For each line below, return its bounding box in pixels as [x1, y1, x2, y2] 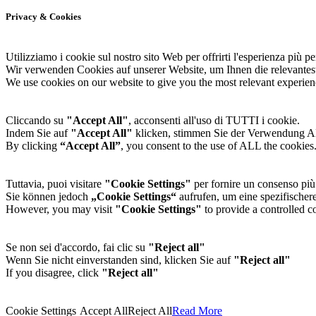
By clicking [6, 139, 60, 152]
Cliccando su [6, 114, 66, 126]
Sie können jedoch [6, 190, 91, 202]
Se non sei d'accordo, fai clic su [6, 241, 148, 253]
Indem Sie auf [6, 126, 71, 139]
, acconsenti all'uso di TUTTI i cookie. [128, 114, 300, 126]
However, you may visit [6, 202, 115, 215]
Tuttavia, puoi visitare [6, 177, 104, 190]
